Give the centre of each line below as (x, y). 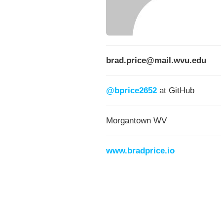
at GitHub (177, 91)
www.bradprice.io (140, 151)
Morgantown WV (136, 121)
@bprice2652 (131, 91)
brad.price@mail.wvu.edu (156, 60)
